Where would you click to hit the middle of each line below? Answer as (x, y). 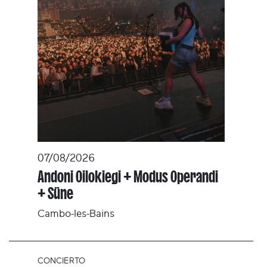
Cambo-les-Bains (76, 214)
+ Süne (55, 194)
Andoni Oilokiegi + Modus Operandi (128, 177)
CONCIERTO (61, 261)
